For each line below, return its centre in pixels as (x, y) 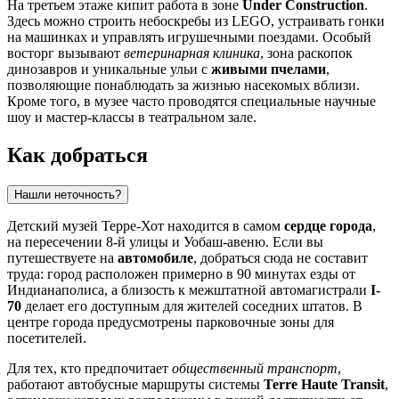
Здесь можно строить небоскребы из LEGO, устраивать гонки (196, 20)
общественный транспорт (255, 368)
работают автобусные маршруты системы (135, 384)
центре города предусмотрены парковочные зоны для (171, 322)
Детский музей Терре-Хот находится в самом (146, 225)
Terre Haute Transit (324, 384)
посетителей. (47, 338)
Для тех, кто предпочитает (90, 368)
